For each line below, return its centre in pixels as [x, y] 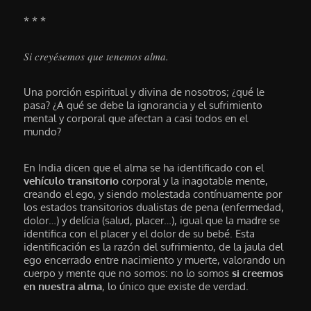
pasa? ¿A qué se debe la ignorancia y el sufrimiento [143, 106]
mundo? [43, 132]
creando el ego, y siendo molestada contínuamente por [153, 194]
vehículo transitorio [72, 180]
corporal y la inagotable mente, [194, 180]
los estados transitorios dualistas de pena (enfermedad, [154, 207]
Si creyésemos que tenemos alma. [96, 57]
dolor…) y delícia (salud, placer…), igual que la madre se [152, 220]
